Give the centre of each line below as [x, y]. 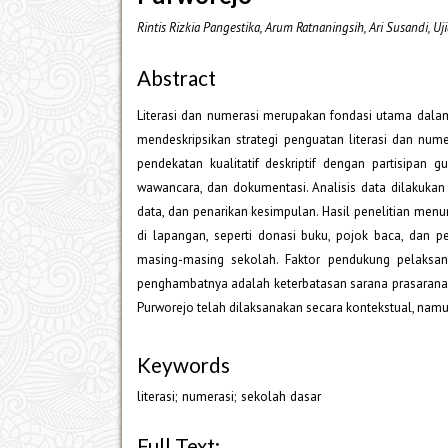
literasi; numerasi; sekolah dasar [229, 395]
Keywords [183, 364]
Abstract [176, 78]
